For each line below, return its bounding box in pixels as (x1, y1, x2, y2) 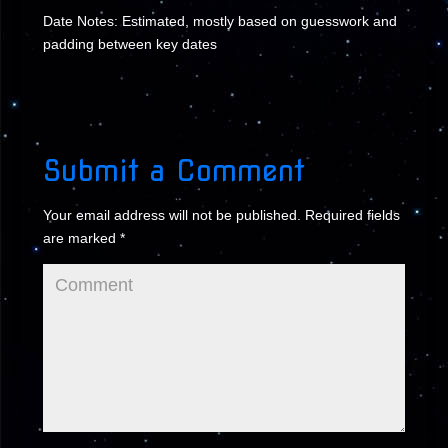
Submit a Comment (42, 153, 305, 188)
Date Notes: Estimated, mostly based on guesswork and (42, 13, 397, 29)
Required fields (300, 207, 400, 223)
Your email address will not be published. (42, 207, 301, 223)
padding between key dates (42, 36, 217, 52)
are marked (42, 230, 120, 246)
